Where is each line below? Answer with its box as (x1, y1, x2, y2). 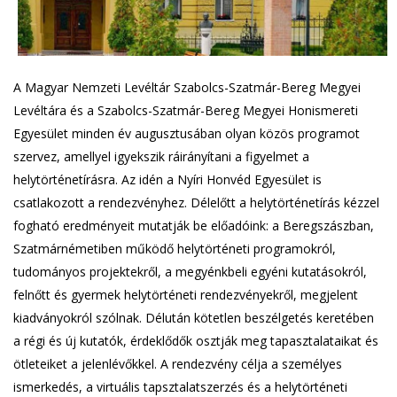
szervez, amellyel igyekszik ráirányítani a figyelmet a (13, 147, 309, 165)
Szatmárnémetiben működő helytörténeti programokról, (13, 239, 336, 257)
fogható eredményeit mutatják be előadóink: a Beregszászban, (13, 216, 374, 234)
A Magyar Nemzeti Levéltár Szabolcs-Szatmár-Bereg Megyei (13, 78, 361, 96)
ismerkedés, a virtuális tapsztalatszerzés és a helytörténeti (13, 378, 347, 395)
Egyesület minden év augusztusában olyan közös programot (13, 124, 360, 142)
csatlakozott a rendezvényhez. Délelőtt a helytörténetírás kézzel (13, 193, 379, 211)
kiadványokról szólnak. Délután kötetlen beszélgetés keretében (13, 308, 374, 326)
